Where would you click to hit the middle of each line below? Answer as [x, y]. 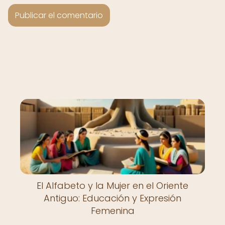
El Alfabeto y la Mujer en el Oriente [113, 186]
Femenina [113, 211]
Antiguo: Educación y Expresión [113, 198]
